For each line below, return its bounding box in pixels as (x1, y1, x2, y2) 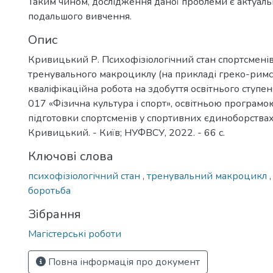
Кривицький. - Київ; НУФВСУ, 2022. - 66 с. (28, 126, 225, 140)
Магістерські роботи (28, 227, 121, 241)
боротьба (28, 184, 71, 197)
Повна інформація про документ (46, 255, 200, 269)
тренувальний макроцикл (147, 169, 269, 183)
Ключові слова (28, 148, 113, 165)
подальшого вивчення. (28, 10, 132, 23)
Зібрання (28, 206, 81, 222)
